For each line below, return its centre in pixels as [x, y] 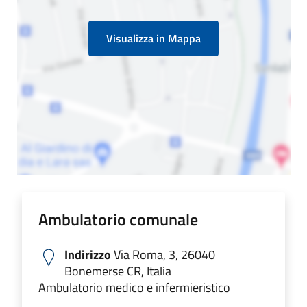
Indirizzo [88, 254]
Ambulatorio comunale [118, 219]
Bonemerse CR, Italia [118, 271]
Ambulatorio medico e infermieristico [134, 287]
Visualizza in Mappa [153, 38]
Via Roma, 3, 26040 [163, 254]
